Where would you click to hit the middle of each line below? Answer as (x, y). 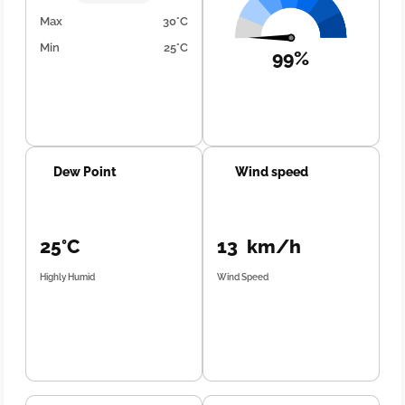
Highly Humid (68, 277)
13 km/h (259, 246)
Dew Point (85, 172)
